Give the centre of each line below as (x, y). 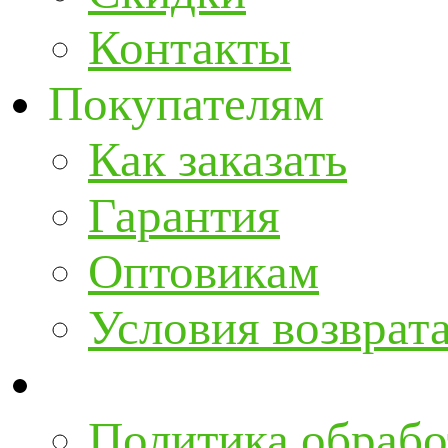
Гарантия (184, 215)
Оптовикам (203, 271)
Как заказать (217, 159)
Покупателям (186, 103)
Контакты (189, 47)
